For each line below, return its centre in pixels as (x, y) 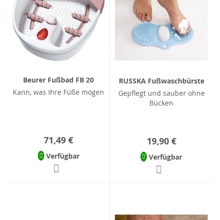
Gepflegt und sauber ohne (161, 93)
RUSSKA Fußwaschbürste (161, 81)
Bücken (161, 103)
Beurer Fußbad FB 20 (58, 80)
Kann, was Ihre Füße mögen (58, 92)
